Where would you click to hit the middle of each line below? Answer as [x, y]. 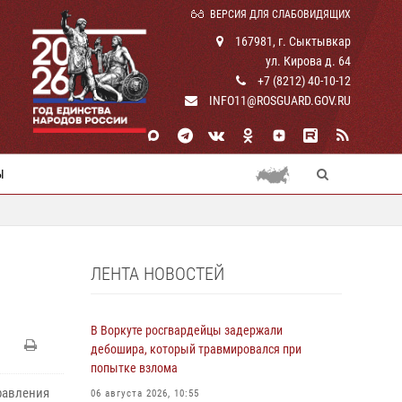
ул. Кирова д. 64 [308, 61]
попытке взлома [134, 368]
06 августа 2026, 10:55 [145, 393]
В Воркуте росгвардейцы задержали [187, 330]
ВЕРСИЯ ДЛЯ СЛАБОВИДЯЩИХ [280, 14]
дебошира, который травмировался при [196, 349]
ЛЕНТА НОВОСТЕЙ [157, 274]
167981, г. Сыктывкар [292, 41]
